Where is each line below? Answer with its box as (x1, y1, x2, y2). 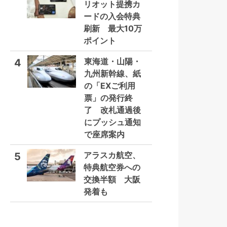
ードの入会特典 (84, 11, 140, 21)
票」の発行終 (84, 93, 133, 103)
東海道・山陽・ (84, 56, 141, 66)
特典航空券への (84, 162, 140, 172)
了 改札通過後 (84, 105, 141, 115)
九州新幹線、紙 (84, 68, 141, 79)
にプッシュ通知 (84, 117, 141, 127)
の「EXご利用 (84, 81, 135, 91)
